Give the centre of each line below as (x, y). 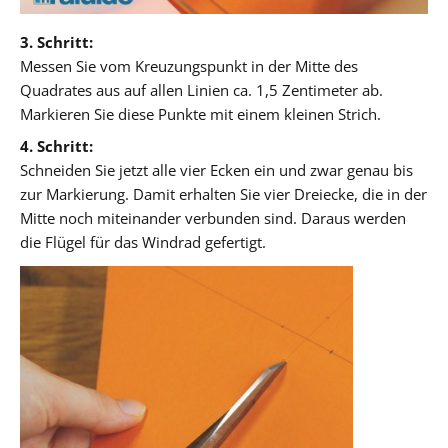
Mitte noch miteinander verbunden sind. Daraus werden (213, 217)
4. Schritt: (56, 145)
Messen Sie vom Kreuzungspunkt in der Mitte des (189, 65)
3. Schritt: (56, 41)
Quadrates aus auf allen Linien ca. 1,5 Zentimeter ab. (201, 89)
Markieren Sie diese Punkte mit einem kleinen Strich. (200, 113)
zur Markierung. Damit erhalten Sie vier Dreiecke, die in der (223, 193)
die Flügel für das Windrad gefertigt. (143, 241)
